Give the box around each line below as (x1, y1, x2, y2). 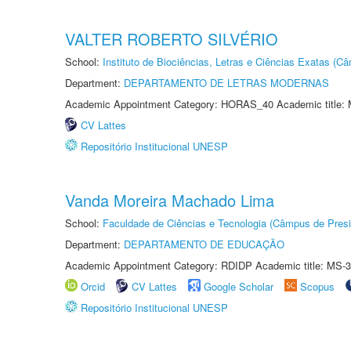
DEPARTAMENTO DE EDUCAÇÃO (124, 237, 284, 251)
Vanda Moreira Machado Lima (65, 189, 274, 212)
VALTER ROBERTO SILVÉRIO (65, 27, 278, 50)
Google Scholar (204, 279, 273, 294)
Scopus (300, 279, 335, 294)
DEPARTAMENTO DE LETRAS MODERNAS (124, 75, 329, 90)
